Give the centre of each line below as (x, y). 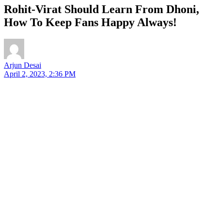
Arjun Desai (23, 65)
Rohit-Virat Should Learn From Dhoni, (101, 9)
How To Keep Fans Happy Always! (90, 22)
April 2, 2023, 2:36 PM (40, 74)
